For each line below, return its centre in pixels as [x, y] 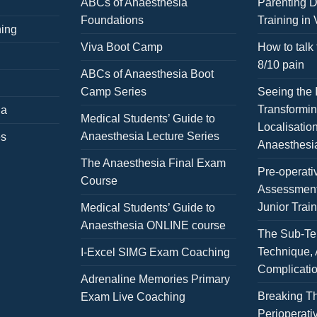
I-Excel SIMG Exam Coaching [155, 253]
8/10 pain [281, 65]
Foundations [112, 21]
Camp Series [114, 92]
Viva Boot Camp [122, 47]
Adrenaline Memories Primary [155, 279]
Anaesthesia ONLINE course [153, 226]
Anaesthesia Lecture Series [150, 137]
